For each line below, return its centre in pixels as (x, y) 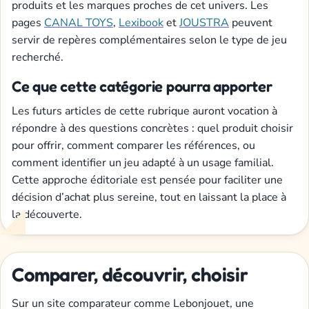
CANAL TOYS (79, 22)
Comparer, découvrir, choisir (130, 274)
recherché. (38, 57)
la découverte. (47, 214)
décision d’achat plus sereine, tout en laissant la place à (149, 197)
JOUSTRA (204, 22)
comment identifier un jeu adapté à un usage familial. (143, 162)
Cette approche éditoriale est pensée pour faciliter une (147, 180)
